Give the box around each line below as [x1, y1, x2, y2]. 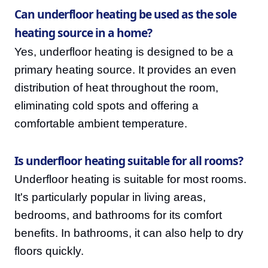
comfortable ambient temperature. [14, 117, 187, 130]
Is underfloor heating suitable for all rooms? [14, 153, 243, 169]
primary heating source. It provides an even [14, 63, 236, 77]
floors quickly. [14, 245, 84, 258]
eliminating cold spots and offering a [14, 99, 199, 112]
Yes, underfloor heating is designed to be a [14, 45, 233, 59]
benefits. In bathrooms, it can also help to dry [14, 227, 243, 240]
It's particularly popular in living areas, [14, 191, 206, 204]
